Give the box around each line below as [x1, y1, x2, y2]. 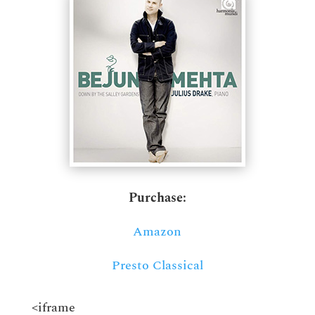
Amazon [133, 222, 182, 241]
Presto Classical [111, 256, 203, 275]
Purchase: [128, 188, 186, 207]
